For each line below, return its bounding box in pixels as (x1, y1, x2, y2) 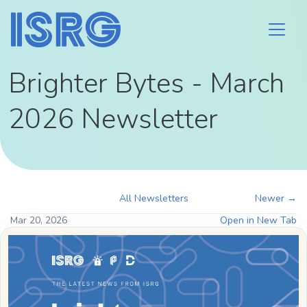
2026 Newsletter (8, 101, 218, 138)
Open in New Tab (220, 214, 297, 227)
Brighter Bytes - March (8, 65, 284, 102)
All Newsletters (119, 192, 188, 205)
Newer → (255, 192, 297, 205)
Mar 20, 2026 (10, 214, 67, 227)
